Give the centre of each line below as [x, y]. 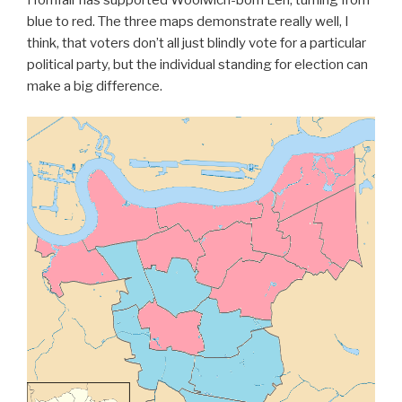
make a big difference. [95, 86]
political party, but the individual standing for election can [197, 64]
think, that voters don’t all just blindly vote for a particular [197, 43]
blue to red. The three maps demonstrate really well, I [188, 21]
